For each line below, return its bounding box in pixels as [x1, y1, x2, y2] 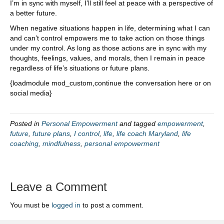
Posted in [10, 119, 41, 127]
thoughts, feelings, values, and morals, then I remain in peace [10, 53, 205, 62]
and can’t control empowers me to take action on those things [10, 33, 204, 42]
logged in [51, 200, 80, 209]
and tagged [117, 119, 157, 127]
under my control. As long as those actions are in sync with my [10, 43, 206, 52]
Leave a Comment [10, 179, 107, 193]
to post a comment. [80, 200, 143, 209]
